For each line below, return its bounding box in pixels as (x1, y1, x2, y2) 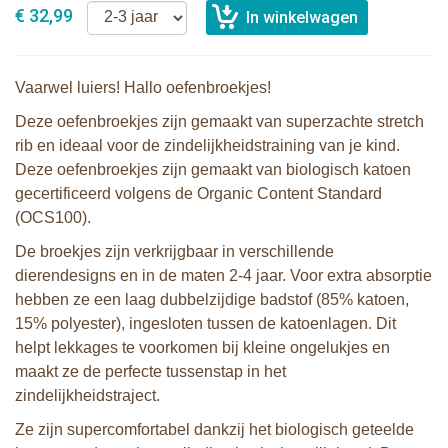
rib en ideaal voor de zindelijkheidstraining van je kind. (15, 137, 400, 154)
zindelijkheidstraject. (15, 387, 160, 404)
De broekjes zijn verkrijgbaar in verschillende (15, 243, 334, 260)
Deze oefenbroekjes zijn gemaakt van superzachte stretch (15, 113, 424, 130)
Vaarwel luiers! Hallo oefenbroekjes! (15, 79, 271, 96)
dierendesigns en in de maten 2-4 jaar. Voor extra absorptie (15, 267, 432, 284)
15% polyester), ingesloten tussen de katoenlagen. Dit (15, 315, 396, 332)
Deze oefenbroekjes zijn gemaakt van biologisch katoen (15, 161, 411, 178)
